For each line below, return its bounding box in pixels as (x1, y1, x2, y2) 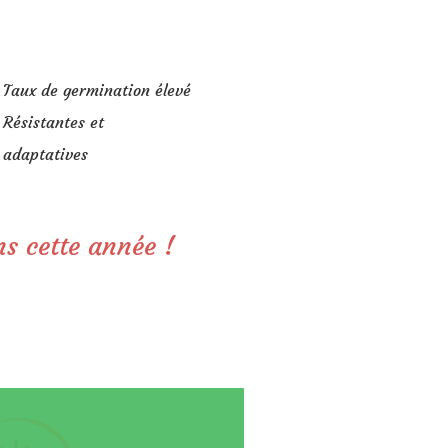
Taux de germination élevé (3, 80, 191, 100)
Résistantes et (3, 112, 104, 132)
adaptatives (3, 144, 88, 164)
